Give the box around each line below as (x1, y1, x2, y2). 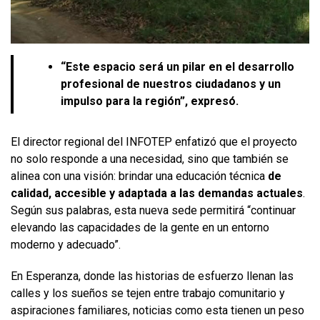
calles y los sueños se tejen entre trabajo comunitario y (11, 286, 285, 300)
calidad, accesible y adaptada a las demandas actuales (11, 186, 303, 200)
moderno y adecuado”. (11, 237, 121, 251)
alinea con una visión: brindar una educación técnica (11, 169, 268, 183)
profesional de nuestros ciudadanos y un (61, 76, 281, 91)
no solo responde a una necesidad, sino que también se (11, 151, 289, 166)
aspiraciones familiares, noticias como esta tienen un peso (11, 303, 304, 317)
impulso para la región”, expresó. (61, 94, 239, 108)
